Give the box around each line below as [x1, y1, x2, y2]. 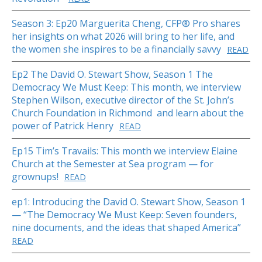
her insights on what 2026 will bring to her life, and [12, 30, 235, 43]
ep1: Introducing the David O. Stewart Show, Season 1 [12, 195, 246, 209]
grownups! [12, 170, 58, 184]
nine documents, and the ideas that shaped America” [12, 221, 241, 235]
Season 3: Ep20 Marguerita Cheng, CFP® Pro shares [12, 17, 240, 30]
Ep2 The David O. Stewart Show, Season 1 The [12, 68, 213, 81]
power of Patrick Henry [12, 119, 113, 133]
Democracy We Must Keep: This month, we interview [12, 81, 241, 94]
